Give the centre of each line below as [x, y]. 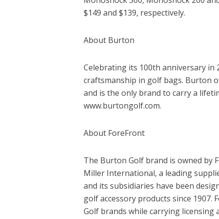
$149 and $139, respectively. [134, 12]
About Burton [109, 40]
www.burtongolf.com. [122, 105]
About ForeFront [114, 133]
